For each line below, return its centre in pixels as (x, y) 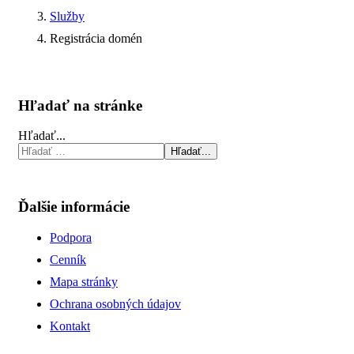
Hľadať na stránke (80, 105)
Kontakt (70, 326)
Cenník (68, 259)
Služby (67, 16)
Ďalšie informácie (74, 207)
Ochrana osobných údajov (115, 303)
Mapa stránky (84, 281)
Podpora (71, 237)
